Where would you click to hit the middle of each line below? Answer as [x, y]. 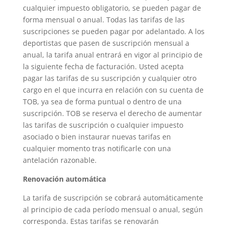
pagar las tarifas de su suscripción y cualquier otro [109, 78]
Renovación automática [64, 179]
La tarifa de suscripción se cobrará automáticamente [113, 198]
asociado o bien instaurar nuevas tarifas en [97, 137]
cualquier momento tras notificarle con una [97, 148]
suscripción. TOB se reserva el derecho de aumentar [112, 113]
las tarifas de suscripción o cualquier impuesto [103, 125]
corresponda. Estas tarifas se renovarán [91, 221]
